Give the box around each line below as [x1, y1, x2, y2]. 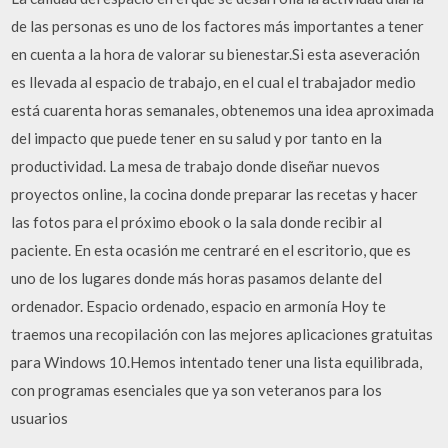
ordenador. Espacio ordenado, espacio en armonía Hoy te [11, 297, 387, 315]
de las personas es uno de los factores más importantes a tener [11, 17, 425, 35]
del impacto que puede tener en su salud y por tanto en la [11, 129, 383, 147]
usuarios [11, 409, 69, 427]
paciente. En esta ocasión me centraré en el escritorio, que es [11, 241, 412, 259]
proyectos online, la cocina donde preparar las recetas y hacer [11, 185, 419, 203]
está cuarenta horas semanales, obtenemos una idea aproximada [11, 101, 435, 119]
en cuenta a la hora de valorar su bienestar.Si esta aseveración [11, 45, 421, 63]
